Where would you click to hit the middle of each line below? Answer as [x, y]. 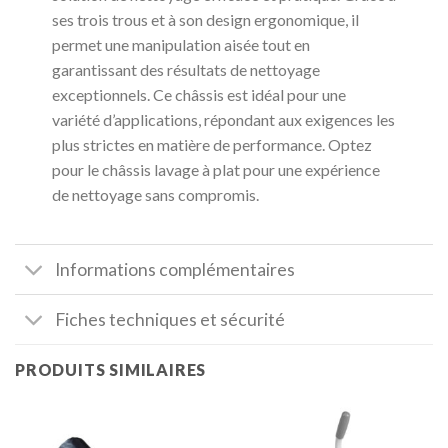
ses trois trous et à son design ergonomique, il [205, 20]
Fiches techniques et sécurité [170, 319]
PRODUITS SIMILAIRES [111, 370]
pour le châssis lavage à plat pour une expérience [215, 170]
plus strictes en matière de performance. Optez [211, 145]
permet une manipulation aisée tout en [180, 45]
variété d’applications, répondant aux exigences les [223, 120]
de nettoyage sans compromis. [155, 195]
